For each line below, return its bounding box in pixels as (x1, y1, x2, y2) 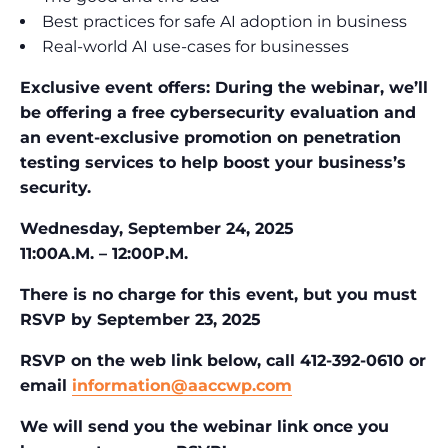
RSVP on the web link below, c (20, 351, 275, 371)
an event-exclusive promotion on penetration (20, 128, 401, 148)
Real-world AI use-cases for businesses (42, 37, 349, 57)
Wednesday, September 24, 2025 (20, 219, 294, 239)
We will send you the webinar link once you (20, 417, 389, 437)
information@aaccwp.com (72, 376, 292, 396)
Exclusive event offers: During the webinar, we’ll (20, 78, 428, 98)
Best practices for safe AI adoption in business (42, 12, 407, 32)
